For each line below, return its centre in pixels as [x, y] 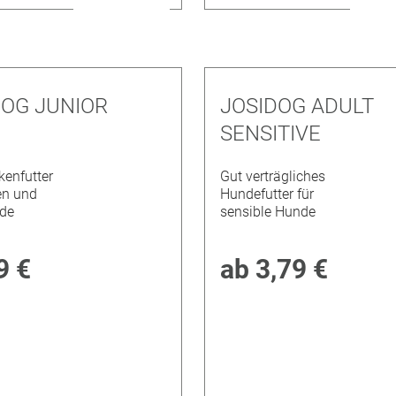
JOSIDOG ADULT [297, 106]
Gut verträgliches [273, 177]
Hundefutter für [267, 194]
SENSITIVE [271, 133]
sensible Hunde [268, 212]
